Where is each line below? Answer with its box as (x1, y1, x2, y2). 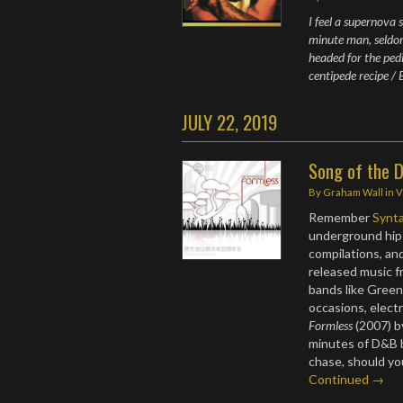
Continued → (309, 371, 385, 387)
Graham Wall (323, 185, 384, 198)
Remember (309, 209, 373, 225)
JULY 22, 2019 (182, 107, 277, 136)
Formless (309, 317, 354, 333)
